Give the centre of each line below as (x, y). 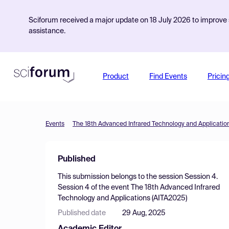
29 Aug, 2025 (144, 213)
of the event (110, 188)
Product (116, 77)
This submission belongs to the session (121, 177)
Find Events (168, 77)
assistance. (47, 31)
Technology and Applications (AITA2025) (122, 198)
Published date (82, 213)
